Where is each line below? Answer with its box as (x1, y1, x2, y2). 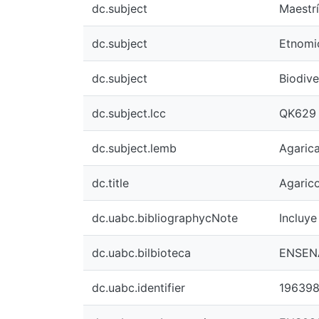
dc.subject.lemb (92, 141, 177, 155)
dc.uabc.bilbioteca (92, 246, 191, 260)
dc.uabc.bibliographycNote (92, 211, 238, 225)
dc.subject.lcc (92, 106, 166, 120)
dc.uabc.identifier (92, 281, 185, 295)
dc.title (92, 176, 129, 190)
